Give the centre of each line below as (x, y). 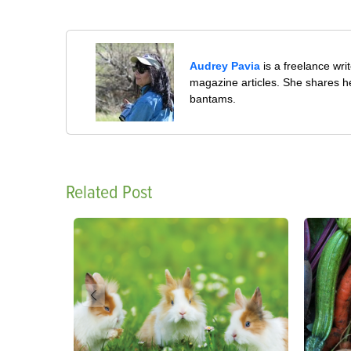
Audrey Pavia (225, 65)
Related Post (109, 192)
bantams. (213, 98)
